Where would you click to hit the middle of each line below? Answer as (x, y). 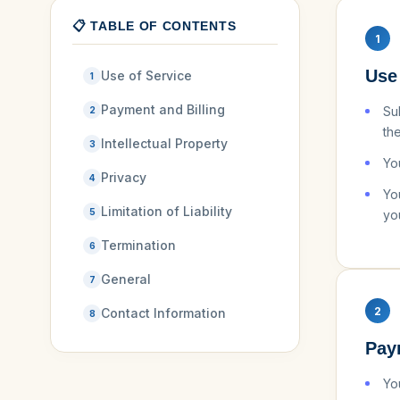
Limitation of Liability (167, 211)
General (126, 279)
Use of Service (146, 75)
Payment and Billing (163, 109)
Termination (138, 245)
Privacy (124, 177)
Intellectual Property (164, 143)
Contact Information (163, 313)
